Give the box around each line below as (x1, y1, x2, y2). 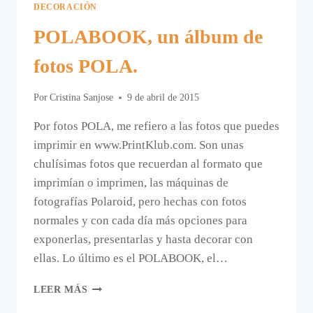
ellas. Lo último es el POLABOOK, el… (34, 252, 228, 265)
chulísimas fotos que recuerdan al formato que (34, 157, 263, 171)
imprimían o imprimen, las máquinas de (34, 176, 228, 190)
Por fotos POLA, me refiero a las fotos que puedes (34, 119, 279, 133)
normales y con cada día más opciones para (34, 214, 247, 228)
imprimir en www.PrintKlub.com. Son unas (34, 138, 244, 152)
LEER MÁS (34, 284, 88, 296)
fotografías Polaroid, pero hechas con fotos (34, 195, 247, 209)
